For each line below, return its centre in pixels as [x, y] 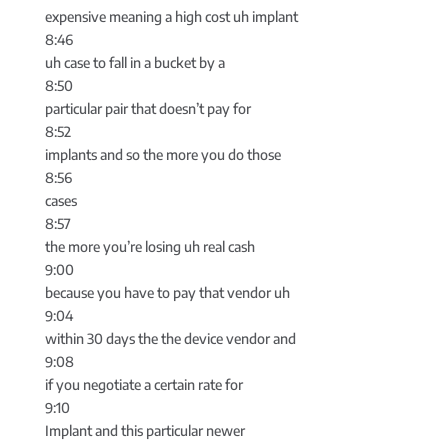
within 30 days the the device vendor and [170, 339]
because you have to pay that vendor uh [167, 293]
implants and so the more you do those [162, 155]
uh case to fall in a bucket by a [134, 63]
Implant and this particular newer [144, 431]
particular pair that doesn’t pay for [147, 109]
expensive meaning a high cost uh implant [171, 17]
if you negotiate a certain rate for [143, 385]
